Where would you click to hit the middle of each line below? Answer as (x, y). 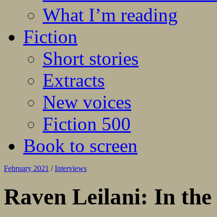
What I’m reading (110, 15)
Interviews (71, 169)
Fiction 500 (87, 124)
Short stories (91, 59)
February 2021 (26, 169)
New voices (87, 102)
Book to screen (80, 146)
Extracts (74, 80)
